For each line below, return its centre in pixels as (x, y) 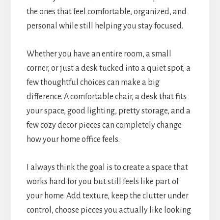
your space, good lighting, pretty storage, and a (108, 111)
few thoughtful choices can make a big (93, 82)
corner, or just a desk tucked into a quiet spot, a (108, 68)
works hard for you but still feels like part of (102, 181)
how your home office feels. (73, 139)
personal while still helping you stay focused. (105, 26)
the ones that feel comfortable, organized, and (106, 12)
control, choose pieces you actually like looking (109, 210)
